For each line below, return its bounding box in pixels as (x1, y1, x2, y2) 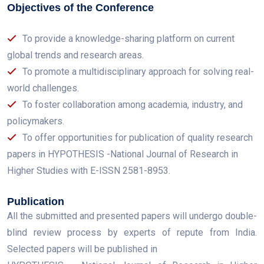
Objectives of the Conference (7, 2, 154, 14)
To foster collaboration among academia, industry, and (22, 99, 243, 110)
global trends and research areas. (7, 49, 144, 61)
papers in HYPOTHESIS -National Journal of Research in (7, 148, 238, 160)
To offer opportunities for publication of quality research (22, 132, 253, 143)
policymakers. (7, 115, 64, 127)
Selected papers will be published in (7, 243, 157, 255)
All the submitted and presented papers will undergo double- (7, 210, 257, 222)
